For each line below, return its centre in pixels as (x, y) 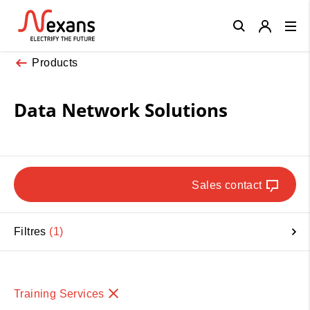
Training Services (61, 293)
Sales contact (227, 185)
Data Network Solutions (121, 110)
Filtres (32, 231)
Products (55, 62)
